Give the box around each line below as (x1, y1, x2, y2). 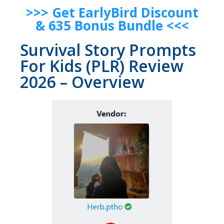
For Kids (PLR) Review (20, 55, 183, 77)
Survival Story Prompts (20, 39, 196, 61)
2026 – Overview (20, 71, 144, 93)
